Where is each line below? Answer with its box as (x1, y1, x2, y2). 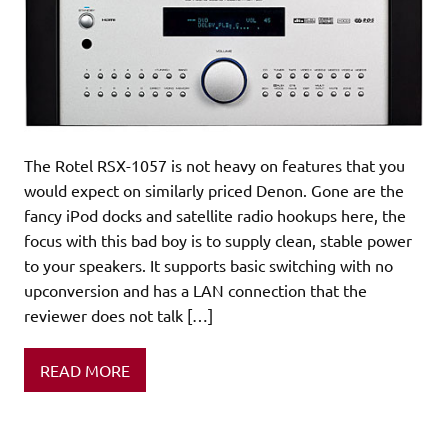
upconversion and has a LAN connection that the (24, 280, 367, 301)
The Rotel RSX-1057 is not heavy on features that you (24, 155, 405, 176)
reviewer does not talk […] (24, 305, 213, 326)
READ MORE (40, 359, 130, 380)
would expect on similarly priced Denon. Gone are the (24, 180, 404, 201)
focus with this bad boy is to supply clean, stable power (24, 230, 412, 251)
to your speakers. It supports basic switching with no (24, 255, 393, 276)
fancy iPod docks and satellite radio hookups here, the (24, 205, 406, 226)
